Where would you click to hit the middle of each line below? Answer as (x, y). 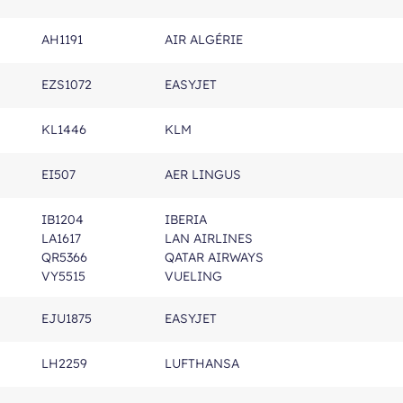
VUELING (193, 276)
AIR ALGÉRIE (204, 40)
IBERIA (186, 219)
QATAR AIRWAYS (214, 257)
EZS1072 (67, 85)
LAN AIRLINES (209, 238)
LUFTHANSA (202, 363)
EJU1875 (67, 318)
